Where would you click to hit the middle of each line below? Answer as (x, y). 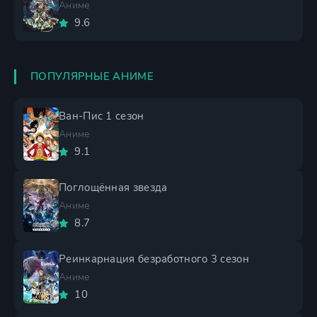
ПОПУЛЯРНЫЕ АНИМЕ (92, 76)
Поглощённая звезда (113, 188)
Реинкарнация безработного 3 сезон (154, 259)
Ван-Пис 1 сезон (102, 116)
